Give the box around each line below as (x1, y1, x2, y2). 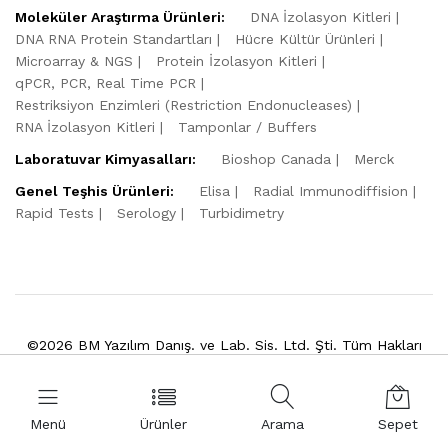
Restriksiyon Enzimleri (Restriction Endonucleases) (15, 96, 352, 113)
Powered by (153, 396, 235, 413)
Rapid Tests (15, 204, 94, 221)
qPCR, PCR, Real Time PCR (15, 74, 196, 91)
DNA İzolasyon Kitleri (250, 8, 391, 25)
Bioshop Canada (221, 150, 331, 167)
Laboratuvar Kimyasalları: (15, 150, 196, 167)
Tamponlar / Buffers (178, 118, 317, 135)
